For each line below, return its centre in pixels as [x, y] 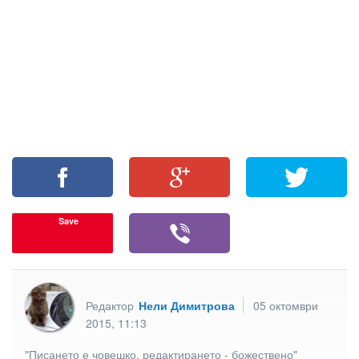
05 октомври [286, 306]
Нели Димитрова [187, 306]
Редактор [111, 306]
